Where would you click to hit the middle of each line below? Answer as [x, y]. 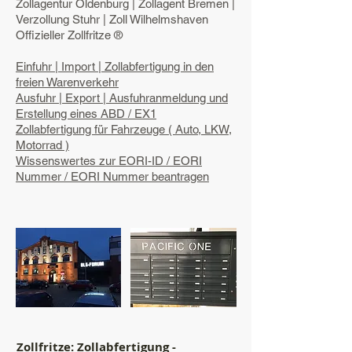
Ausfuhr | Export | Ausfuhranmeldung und [122, 98]
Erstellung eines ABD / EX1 [86, 114]
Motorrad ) [42, 145]
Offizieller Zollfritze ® [69, 35]
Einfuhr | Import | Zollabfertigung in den [115, 66]
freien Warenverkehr [67, 82]
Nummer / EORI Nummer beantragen [112, 176]
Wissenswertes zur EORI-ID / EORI [109, 161]
